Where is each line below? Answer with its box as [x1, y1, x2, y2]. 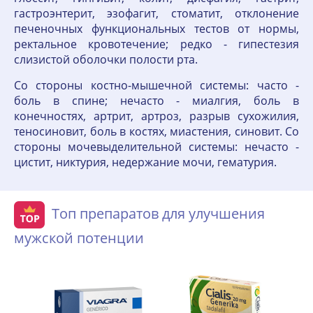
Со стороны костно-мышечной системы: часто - [14, 78, 299, 94]
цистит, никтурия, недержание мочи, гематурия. [14, 154, 277, 170]
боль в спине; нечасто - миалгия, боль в [14, 93, 299, 109]
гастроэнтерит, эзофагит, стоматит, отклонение [14, 6, 299, 22]
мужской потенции [14, 228, 144, 248]
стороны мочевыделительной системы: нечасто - [14, 139, 299, 155]
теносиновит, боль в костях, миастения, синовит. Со [14, 124, 299, 140]
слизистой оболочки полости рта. [14, 52, 198, 68]
